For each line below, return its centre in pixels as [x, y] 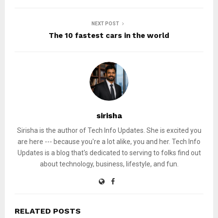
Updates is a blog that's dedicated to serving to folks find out [109, 153]
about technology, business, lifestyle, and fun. [109, 164]
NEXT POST [105, 23]
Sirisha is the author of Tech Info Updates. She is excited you [109, 130]
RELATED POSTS [48, 211]
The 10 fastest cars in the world [109, 35]
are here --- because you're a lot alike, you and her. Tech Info [109, 141]
